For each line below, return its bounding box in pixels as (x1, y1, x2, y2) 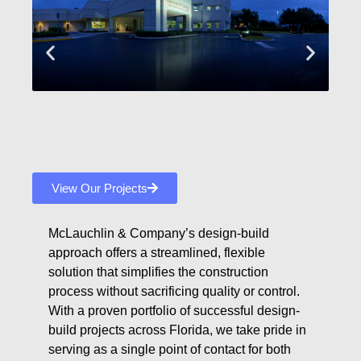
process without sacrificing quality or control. (48, 284, 300, 298)
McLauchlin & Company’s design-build (48, 226, 269, 240)
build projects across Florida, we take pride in (48, 322, 306, 337)
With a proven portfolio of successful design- (48, 303, 300, 317)
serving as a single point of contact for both (48, 342, 291, 356)
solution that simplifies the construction (48, 264, 268, 279)
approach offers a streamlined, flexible (48, 245, 265, 259)
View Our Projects (52, 180, 147, 195)
